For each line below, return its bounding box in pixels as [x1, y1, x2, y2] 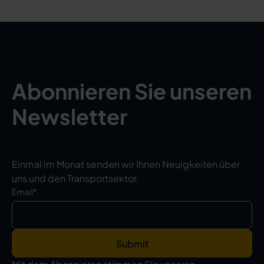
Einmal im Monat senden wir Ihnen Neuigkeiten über [12, 158, 240, 170]
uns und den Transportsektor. [12, 172, 139, 184]
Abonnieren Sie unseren [12, 78, 252, 104]
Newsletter [12, 103, 127, 130]
